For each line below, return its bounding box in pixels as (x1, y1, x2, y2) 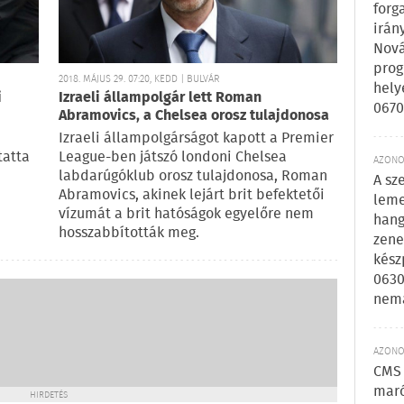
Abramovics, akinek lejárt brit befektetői (59, 184, 325, 207)
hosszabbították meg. (59, 222, 199, 245)
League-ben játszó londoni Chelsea (59, 146, 287, 170)
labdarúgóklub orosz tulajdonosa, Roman (59, 165, 327, 188)
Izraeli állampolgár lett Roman (59, 87, 262, 110)
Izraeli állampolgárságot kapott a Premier (59, 127, 334, 151)
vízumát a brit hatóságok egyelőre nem (59, 203, 314, 226)
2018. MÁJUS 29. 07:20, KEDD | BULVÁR (59, 71, 219, 88)
